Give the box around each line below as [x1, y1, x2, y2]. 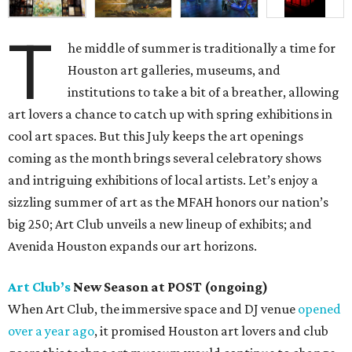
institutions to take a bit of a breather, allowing [68, 84, 340, 101]
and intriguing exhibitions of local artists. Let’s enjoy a [8, 172, 318, 189]
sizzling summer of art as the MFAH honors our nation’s [8, 194, 328, 211]
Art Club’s [8, 279, 71, 295]
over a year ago [8, 323, 94, 339]
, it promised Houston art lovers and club [94, 323, 328, 339]
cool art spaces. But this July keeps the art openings [8, 128, 303, 145]
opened [298, 301, 341, 317]
